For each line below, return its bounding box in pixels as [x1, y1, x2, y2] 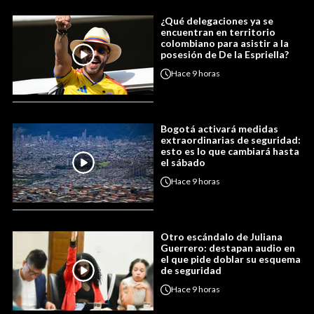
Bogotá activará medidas [161, 122, 278, 135]
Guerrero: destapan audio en [161, 241, 295, 254]
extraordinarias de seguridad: [161, 133, 301, 146]
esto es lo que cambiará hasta [161, 144, 299, 157]
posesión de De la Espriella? [161, 48, 289, 60]
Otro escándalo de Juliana [161, 230, 282, 243]
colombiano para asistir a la [161, 36, 289, 49]
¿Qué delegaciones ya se [161, 14, 273, 27]
